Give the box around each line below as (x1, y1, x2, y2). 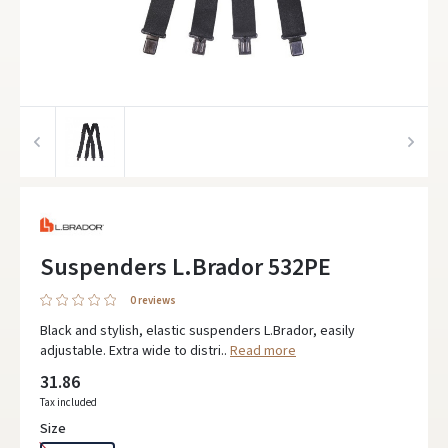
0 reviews (130, 293, 176, 308)
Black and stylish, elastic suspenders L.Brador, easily (40, 321, 355, 341)
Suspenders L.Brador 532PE (40, 250, 331, 285)
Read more (230, 341, 296, 361)
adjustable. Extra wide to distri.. (40, 341, 230, 361)
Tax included (40, 395, 97, 410)
